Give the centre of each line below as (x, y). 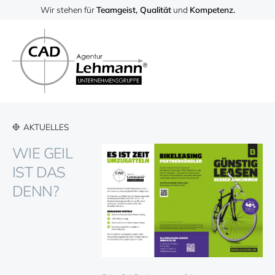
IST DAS (39, 172)
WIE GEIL (43, 153)
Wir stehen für (68, 10)
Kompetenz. (212, 10)
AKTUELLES (46, 127)
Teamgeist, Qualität (134, 10)
